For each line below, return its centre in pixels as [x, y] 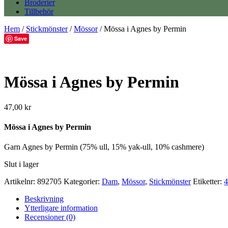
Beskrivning [44, 199]
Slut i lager [21, 164]
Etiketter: [208, 182]
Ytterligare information [61, 208]
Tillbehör [39, 11]
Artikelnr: [21, 182]
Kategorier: [83, 182]
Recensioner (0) [50, 217]
